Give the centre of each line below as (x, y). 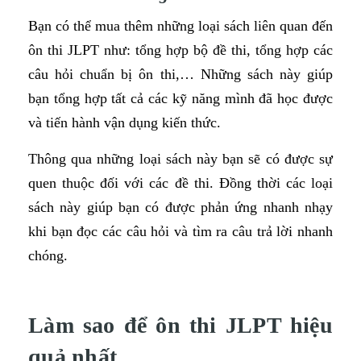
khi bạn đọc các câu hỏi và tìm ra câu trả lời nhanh (180, 231)
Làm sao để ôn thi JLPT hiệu (180, 326)
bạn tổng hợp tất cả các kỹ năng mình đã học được (180, 98)
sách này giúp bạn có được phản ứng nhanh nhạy (180, 207)
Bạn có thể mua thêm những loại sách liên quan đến (180, 25)
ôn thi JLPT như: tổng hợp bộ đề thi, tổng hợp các (180, 50)
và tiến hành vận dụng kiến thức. (124, 122)
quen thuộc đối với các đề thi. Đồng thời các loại (180, 183)
